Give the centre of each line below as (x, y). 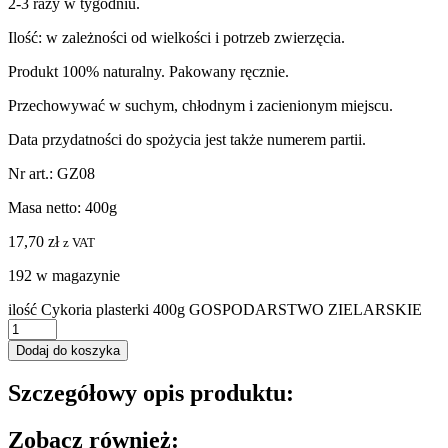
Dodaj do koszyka (68, 350)
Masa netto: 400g (62, 207)
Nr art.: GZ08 (51, 173)
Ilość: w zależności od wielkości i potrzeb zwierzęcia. (176, 37)
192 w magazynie (64, 275)
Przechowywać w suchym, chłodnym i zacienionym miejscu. (200, 105)
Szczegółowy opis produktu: (151, 393)
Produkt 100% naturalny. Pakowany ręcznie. (148, 71)
